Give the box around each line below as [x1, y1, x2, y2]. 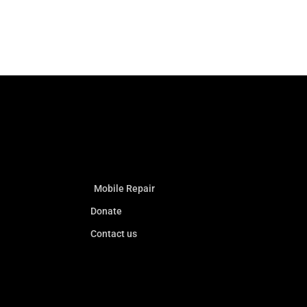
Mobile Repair [94, 183, 155, 195]
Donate [90, 206, 122, 217]
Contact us [90, 228, 137, 240]
